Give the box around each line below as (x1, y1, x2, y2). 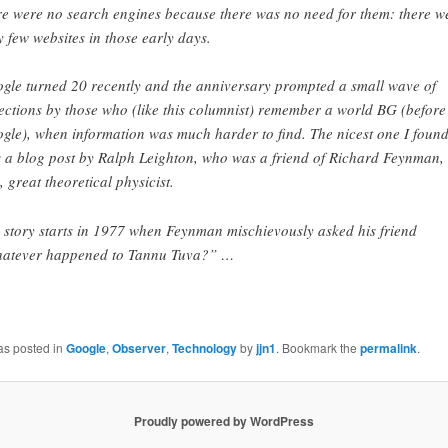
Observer (111, 338, 166, 357)
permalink (359, 338, 417, 357)
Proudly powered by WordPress (134, 412, 314, 431)
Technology (171, 338, 237, 357)
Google (65, 338, 106, 357)
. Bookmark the (275, 338, 360, 356)
